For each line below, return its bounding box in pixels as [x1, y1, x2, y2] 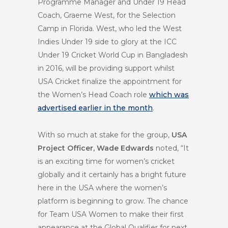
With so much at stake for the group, [38, 130, 172, 139]
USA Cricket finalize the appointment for [38, 77, 182, 86]
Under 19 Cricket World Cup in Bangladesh [38, 50, 188, 60]
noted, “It [154, 144, 189, 153]
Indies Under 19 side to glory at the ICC [38, 37, 177, 46]
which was [149, 90, 189, 99]
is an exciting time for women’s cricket [38, 157, 175, 166]
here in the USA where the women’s [38, 183, 167, 192]
